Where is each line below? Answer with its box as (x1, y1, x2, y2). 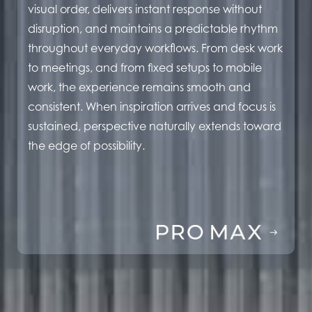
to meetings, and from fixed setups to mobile (28, 61, 262, 75)
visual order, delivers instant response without (28, 2, 262, 17)
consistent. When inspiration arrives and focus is (28, 100, 276, 114)
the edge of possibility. (28, 139, 145, 153)
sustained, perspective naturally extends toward (28, 119, 281, 134)
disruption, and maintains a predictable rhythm (28, 22, 278, 36)
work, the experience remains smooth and (28, 80, 251, 95)
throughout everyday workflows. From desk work (28, 41, 283, 56)
